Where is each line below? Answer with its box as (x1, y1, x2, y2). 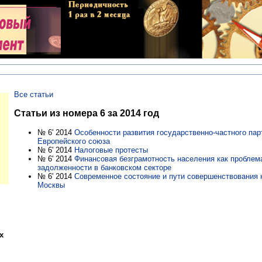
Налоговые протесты (74, 145, 148, 154)
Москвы (37, 180, 65, 189)
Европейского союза (37, 136, 110, 146)
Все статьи (14, 90, 53, 99)
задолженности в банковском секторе (37, 163, 171, 172)
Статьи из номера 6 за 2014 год (14, 108, 159, 118)
